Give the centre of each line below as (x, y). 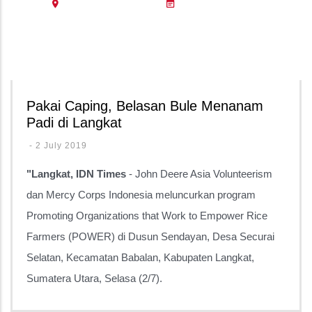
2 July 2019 (61, 146)
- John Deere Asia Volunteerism (199, 174)
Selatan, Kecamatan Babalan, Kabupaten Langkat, (140, 257)
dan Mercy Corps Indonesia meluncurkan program (141, 195)
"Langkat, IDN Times (76, 174)
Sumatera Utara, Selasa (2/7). (94, 278)
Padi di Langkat (74, 123)
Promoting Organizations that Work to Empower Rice (147, 216)
